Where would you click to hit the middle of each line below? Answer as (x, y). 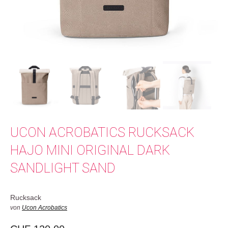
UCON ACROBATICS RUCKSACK (102, 132)
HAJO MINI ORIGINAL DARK (90, 150)
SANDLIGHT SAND (63, 168)
